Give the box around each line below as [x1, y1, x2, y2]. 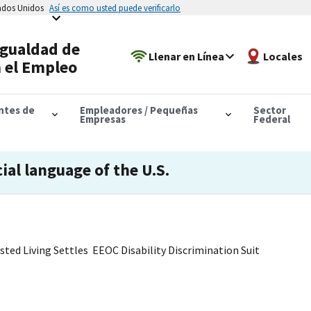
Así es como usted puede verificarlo [49, 2, 180, 13]
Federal [253, 112, 290, 126]
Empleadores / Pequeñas [79, 103, 198, 117]
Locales [263, 49, 303, 63]
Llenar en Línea [149, 49, 225, 63]
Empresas [79, 112, 126, 126]
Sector [253, 103, 286, 117]
